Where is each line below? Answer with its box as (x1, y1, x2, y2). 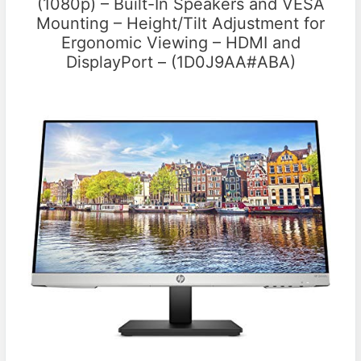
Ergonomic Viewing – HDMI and (60, 33, 301, 53)
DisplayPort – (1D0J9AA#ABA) (65, 52, 296, 73)
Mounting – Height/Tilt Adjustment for (36, 14, 325, 34)
